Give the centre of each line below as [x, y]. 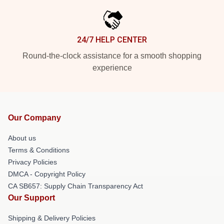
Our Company [34, 117]
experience [112, 67]
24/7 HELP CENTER [112, 39]
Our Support [31, 197]
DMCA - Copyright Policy [47, 174]
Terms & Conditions [39, 150]
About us [22, 138]
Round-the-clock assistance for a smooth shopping [112, 55]
